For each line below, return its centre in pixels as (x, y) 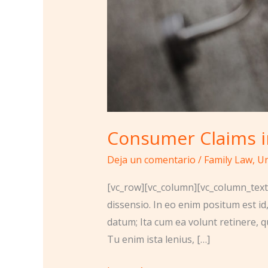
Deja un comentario (151, 160)
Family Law (228, 160)
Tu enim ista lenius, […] (158, 239)
